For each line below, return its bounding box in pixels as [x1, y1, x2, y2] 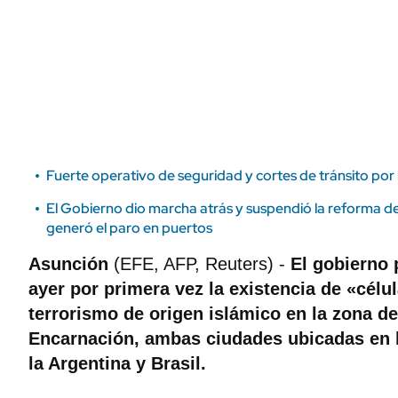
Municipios [244, 20, 301, 33]
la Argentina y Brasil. [28, 354, 206, 373]
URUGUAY [244, 51, 305, 65]
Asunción [28, 254, 114, 274]
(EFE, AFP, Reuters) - [114, 254, 291, 274]
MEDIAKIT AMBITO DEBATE [27, 30, 168, 44]
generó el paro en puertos [46, 219, 212, 237]
